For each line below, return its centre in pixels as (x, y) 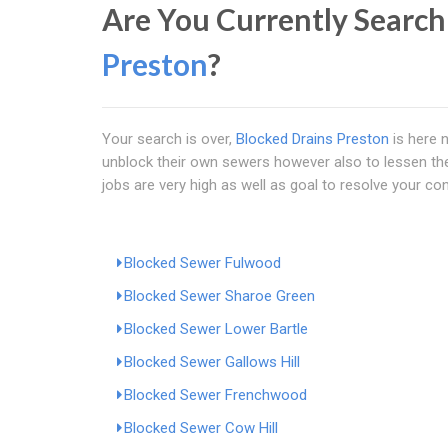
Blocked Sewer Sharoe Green (219, 296)
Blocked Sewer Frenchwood (215, 395)
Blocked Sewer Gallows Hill (212, 362)
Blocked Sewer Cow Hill (201, 428)
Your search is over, (169, 139)
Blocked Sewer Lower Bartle (216, 329)
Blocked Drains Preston (312, 139)
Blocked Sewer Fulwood (202, 263)
